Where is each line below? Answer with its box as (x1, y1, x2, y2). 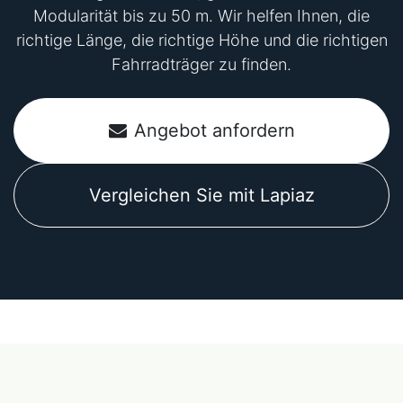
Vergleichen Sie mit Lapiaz (88, 184, 315, 206)
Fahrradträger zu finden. (112, 54, 291, 74)
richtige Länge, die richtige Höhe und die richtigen (15, 30, 388, 49)
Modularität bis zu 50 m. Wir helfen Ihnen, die (33, 5, 370, 25)
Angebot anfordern (133, 119, 295, 141)
